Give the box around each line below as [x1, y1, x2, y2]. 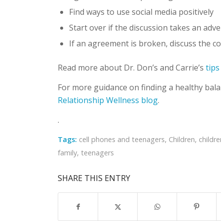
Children [169, 135, 195, 145]
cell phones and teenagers [79, 135, 165, 145]
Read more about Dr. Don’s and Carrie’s [58, 62, 206, 74]
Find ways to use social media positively [69, 6, 214, 18]
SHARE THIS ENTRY [58, 173, 131, 184]
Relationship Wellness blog [58, 94, 158, 106]
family [58, 148, 77, 158]
